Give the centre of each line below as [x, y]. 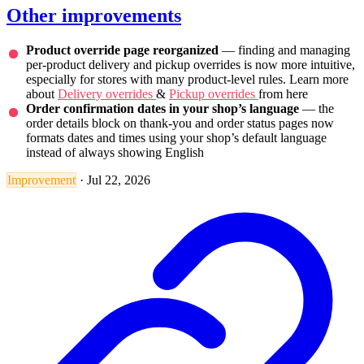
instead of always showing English [115, 152]
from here [283, 93]
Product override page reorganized [122, 50]
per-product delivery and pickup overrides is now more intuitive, [191, 64]
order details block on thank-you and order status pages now [180, 123]
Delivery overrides [107, 93]
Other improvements [94, 15]
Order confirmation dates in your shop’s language [162, 108]
